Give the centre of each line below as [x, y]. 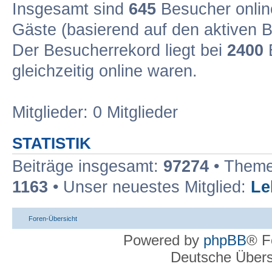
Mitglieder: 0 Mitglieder [95, 112]
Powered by [163, 240]
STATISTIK [52, 143]
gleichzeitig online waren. [105, 71]
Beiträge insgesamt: [88, 166]
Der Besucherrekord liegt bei [120, 50]
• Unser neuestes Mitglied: [149, 187]
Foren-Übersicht [53, 218]
